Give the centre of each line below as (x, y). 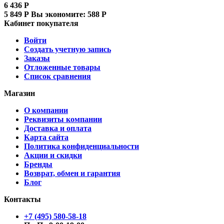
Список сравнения (57, 76)
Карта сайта (46, 137)
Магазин (19, 93)
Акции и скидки (53, 155)
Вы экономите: (59, 14)
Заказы (37, 58)
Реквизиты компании (63, 119)
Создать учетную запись (67, 49)
